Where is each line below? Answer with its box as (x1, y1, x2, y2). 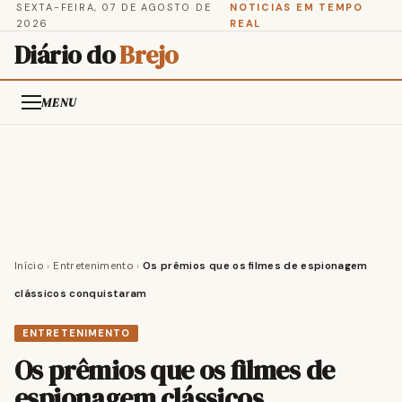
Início (14, 259, 45, 273)
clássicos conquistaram (14, 287, 147, 301)
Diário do (14, 38, 120, 72)
